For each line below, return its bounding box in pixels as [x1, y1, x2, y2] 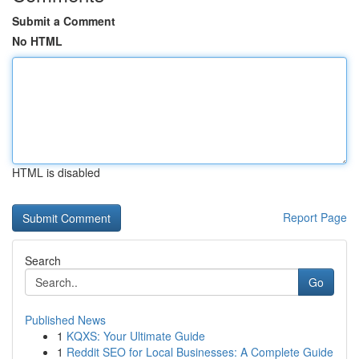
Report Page [283, 209, 347, 225]
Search [25, 252, 61, 268]
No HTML [12, 33, 63, 49]
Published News [25, 312, 106, 328]
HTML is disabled [12, 164, 100, 180]
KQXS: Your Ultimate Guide [67, 328, 205, 344]
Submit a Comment [12, 13, 115, 29]
